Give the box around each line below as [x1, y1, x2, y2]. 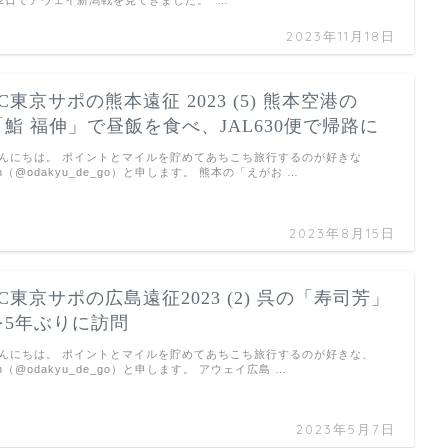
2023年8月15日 [288, 224, 396, 241]
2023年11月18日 [285, 28, 396, 44]
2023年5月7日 [295, 421, 396, 438]
